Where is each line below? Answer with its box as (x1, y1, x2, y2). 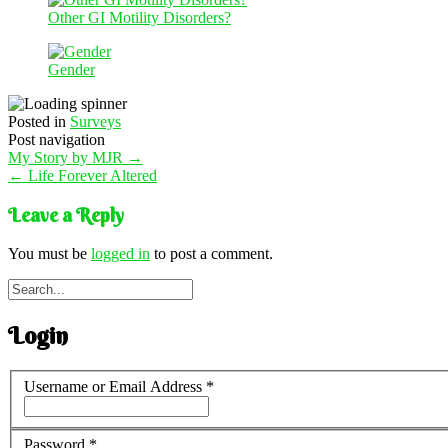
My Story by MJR (8, 148, 127, 166)
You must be (8, 245, 91, 263)
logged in (91, 245, 150, 263)
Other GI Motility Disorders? (48, 8, 231, 26)
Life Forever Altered (24, 166, 157, 184)
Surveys (70, 112, 121, 130)
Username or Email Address (24, 377, 206, 395)
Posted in (8, 112, 70, 130)
